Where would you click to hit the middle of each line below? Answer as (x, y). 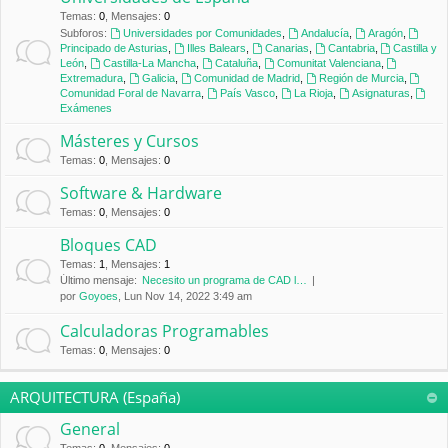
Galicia (158, 78)
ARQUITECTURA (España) (95, 397)
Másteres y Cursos (129, 141)
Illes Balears (216, 48)
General (90, 429)
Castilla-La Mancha (149, 63)
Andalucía (324, 33)
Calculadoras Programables (164, 331)
